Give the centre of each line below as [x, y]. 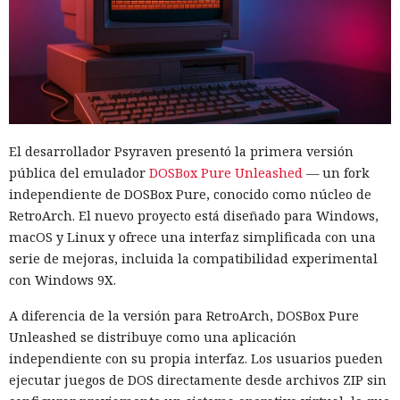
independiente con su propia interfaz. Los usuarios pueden [196, 358]
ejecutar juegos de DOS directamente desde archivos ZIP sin [198, 379]
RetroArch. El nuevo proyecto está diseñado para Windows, [194, 215]
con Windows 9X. [62, 279]
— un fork [336, 172]
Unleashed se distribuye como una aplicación [153, 337]
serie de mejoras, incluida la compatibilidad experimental [193, 258]
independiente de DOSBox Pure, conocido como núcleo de [190, 194]
